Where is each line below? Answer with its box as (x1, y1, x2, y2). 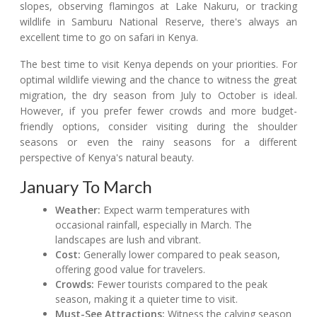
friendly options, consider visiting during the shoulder (20, 120, 297, 134)
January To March (20, 176, 152, 197)
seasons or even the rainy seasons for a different (20, 135, 297, 149)
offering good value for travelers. (55, 263, 206, 277)
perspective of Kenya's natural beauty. (20, 151, 194, 165)
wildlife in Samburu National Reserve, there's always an (20, 15, 297, 29)
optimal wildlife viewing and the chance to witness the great (20, 73, 297, 87)
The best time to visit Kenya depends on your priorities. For (20, 57, 297, 71)
